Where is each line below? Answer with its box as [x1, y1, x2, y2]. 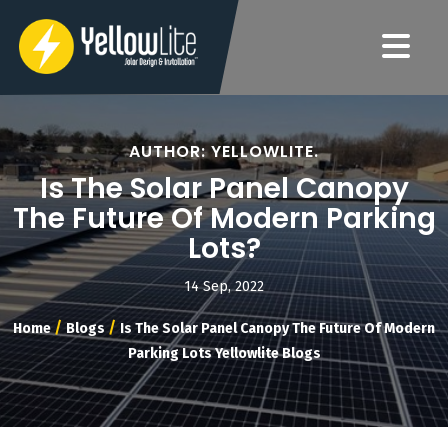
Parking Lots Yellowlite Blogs [127, 345, 321, 362]
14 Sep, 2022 [184, 278, 264, 295]
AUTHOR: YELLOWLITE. [129, 140, 319, 163]
